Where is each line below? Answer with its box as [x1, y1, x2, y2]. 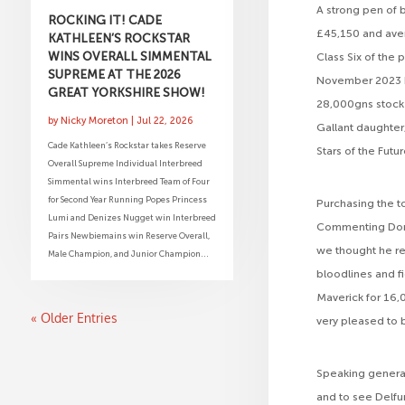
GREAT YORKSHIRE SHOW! [47, 84, 205, 99]
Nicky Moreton [60, 114, 128, 127]
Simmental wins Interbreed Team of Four [47, 175, 210, 186]
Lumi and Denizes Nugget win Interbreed [47, 212, 216, 222]
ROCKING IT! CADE [47, 12, 162, 27]
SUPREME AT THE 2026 [47, 66, 181, 81]
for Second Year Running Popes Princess [47, 193, 207, 204]
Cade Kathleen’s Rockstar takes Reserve [47, 139, 206, 150]
